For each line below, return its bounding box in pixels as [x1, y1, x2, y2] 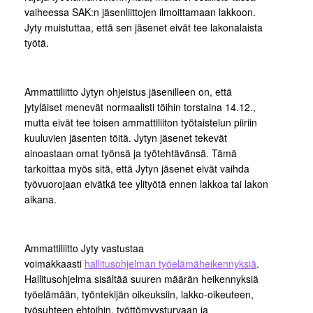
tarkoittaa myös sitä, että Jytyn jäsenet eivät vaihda [24, 161, 249, 176]
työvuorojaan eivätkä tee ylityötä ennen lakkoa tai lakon [24, 177, 268, 191]
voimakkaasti [24, 256, 85, 271]
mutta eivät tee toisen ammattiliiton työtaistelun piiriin [24, 115, 257, 130]
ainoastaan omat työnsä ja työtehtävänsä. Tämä [24, 146, 237, 161]
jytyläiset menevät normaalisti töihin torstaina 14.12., [24, 100, 256, 115]
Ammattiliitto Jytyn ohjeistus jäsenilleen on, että [24, 85, 232, 99]
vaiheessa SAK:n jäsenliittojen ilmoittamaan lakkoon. [24, 5, 256, 20]
